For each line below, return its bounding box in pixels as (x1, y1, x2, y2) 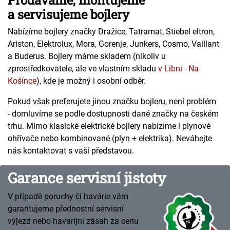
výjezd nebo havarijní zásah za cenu (8, 216, 139, 226)
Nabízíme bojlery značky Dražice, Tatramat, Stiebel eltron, (8, 27, 215, 36)
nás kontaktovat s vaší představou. (8, 146, 134, 156)
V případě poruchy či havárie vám (8, 191, 128, 201)
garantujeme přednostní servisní (8, 204, 124, 214)
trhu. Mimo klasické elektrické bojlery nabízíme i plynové (8, 121, 210, 131)
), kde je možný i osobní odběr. (36, 76, 146, 86)
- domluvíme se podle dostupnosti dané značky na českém (8, 109, 219, 119)
